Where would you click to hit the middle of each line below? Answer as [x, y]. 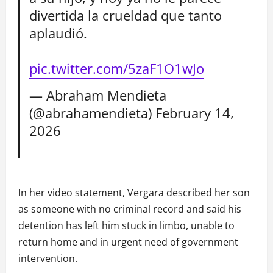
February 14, [195, 113]
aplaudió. [58, 33]
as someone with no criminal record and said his [130, 209]
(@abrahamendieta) [93, 113]
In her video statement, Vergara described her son [134, 193]
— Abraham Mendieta [98, 95]
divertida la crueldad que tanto [126, 15]
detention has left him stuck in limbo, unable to [126, 226]
